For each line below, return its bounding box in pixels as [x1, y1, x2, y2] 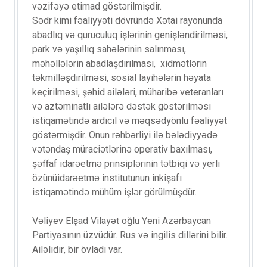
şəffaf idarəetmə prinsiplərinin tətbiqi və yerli [32, 157, 220, 171]
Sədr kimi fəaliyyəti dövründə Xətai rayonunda [32, 14, 222, 28]
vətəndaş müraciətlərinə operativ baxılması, [32, 142, 212, 157]
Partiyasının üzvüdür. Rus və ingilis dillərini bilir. [32, 228, 228, 243]
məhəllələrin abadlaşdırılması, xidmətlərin [32, 57, 207, 71]
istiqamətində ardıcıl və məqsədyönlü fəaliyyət [32, 114, 227, 128]
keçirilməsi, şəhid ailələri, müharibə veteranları [32, 85, 223, 100]
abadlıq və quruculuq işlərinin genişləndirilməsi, [32, 28, 228, 42]
